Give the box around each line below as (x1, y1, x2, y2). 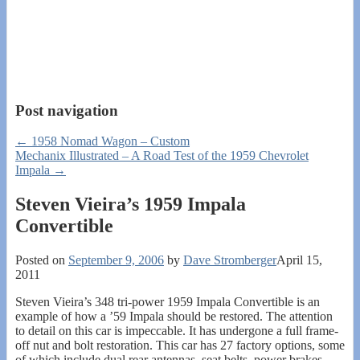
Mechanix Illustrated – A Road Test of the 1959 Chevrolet (15, 149, 309, 163)
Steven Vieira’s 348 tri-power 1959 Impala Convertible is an (15, 295, 320, 309)
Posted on (15, 253, 68, 268)
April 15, (276, 253, 322, 268)
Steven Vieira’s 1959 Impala (15, 194, 246, 215)
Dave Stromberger (183, 253, 276, 268)
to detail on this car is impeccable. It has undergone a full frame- (15, 324, 338, 338)
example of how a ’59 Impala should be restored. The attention (15, 309, 333, 324)
